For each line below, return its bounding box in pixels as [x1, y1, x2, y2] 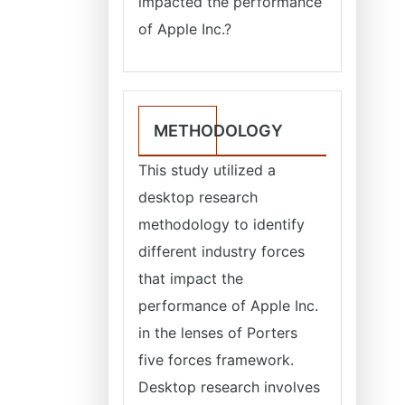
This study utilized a [138, 161, 276, 179]
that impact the [138, 269, 243, 287]
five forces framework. [138, 351, 294, 369]
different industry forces [138, 242, 305, 260]
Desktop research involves [138, 378, 320, 396]
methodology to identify [138, 215, 305, 233]
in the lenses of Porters [138, 324, 297, 342]
